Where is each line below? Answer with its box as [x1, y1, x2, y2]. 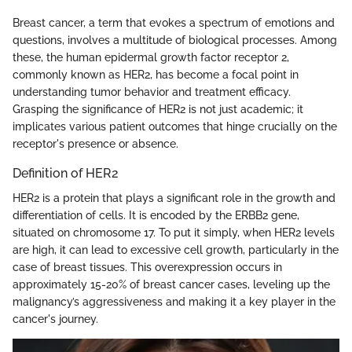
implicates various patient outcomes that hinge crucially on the [13, 120, 337, 134]
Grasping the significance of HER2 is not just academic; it [13, 103, 303, 116]
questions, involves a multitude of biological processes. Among [13, 34, 337, 47]
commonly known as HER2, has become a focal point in [13, 68, 299, 82]
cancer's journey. [13, 313, 98, 326]
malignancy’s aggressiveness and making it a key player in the [13, 295, 335, 309]
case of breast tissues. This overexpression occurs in [13, 261, 282, 274]
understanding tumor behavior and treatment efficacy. [13, 86, 291, 99]
